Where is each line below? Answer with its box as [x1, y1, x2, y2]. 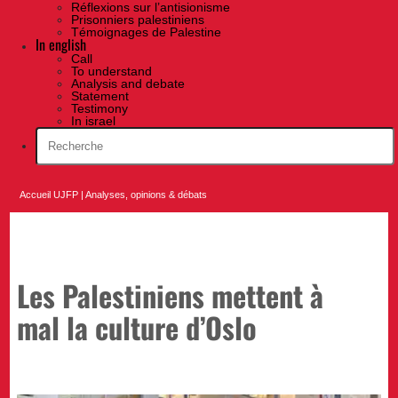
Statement [71, 89, 129, 104]
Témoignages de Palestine [71, 25, 221, 40]
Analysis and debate [71, 76, 185, 92]
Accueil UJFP [20, 189, 79, 201]
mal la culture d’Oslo [17, 305, 258, 348]
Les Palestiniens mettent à [17, 273, 324, 316]
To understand [71, 64, 152, 79]
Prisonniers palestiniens [71, 12, 204, 28]
